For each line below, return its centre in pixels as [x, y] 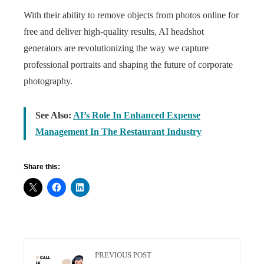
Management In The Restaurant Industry [118, 132]
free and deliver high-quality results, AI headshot [114, 32]
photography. [48, 81]
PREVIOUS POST [123, 255]
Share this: [42, 167]
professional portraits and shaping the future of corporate [128, 65]
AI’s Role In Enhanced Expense [137, 115]
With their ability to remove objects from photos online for [131, 15]
